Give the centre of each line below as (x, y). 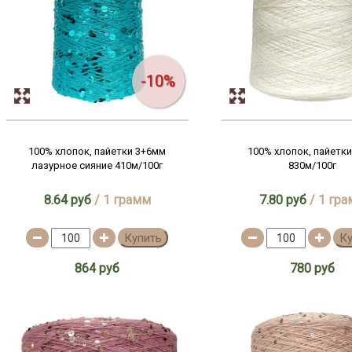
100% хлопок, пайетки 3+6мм (97, 151)
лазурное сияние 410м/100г (97, 165)
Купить (143, 238)
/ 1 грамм (121, 200)
